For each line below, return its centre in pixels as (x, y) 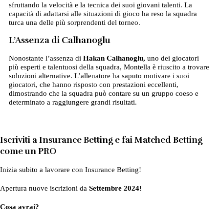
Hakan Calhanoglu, (114, 58)
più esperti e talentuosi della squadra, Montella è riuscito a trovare (109, 67)
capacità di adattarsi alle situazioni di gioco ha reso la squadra (103, 14)
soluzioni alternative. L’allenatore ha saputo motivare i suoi (99, 76)
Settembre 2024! (115, 188)
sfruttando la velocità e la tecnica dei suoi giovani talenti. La (100, 5)
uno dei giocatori (172, 58)
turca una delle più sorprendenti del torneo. (74, 23)
